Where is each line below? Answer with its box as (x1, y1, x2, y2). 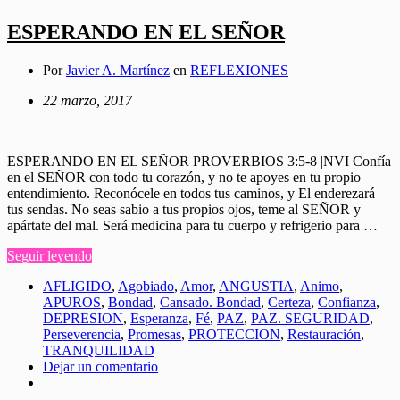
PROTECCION (188, 326, 280, 342)
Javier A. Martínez (66, 62, 170, 78)
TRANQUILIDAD (43, 342, 154, 358)
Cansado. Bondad (160, 294, 261, 310)
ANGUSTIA (219, 278, 294, 294)
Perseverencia (43, 326, 121, 342)
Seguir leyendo (7, 247, 92, 263)
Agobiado (118, 278, 174, 294)
